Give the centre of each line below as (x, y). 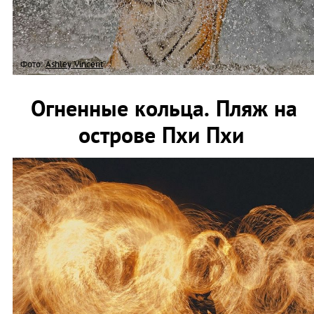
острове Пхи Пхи (164, 134)
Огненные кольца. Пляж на (164, 108)
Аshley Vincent (74, 64)
